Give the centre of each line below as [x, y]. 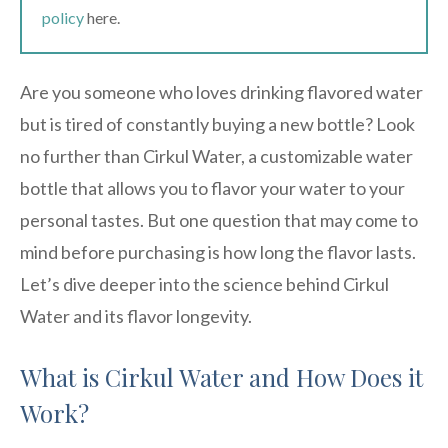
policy [63, 17]
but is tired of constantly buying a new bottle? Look [217, 123]
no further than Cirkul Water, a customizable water [216, 155]
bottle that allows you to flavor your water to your [212, 187]
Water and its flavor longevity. [136, 315]
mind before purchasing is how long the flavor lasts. [218, 251]
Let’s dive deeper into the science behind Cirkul [204, 283]
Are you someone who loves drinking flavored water [221, 91]
